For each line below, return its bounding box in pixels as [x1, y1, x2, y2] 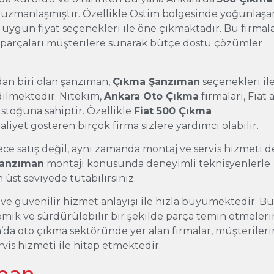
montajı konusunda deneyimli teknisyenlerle [44, 157, 271, 169]
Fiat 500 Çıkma [134, 105, 212, 117]
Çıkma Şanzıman [113, 75, 201, 87]
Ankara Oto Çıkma [104, 90, 199, 102]
